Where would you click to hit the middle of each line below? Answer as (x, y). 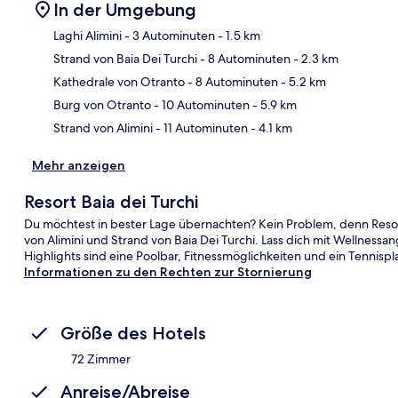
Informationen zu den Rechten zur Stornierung (167, 271)
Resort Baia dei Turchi (111, 201)
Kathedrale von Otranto (119, 81)
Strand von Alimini (103, 127)
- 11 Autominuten (200, 127)
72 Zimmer (101, 358)
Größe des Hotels (133, 333)
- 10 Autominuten (200, 104)
